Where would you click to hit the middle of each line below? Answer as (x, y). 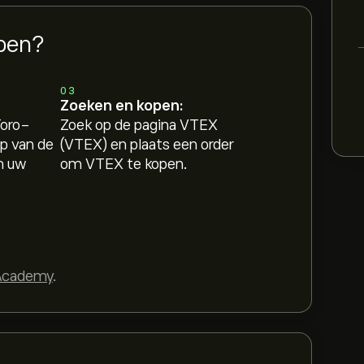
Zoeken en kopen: (122, 106)
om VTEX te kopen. (124, 164)
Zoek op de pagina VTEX (139, 125)
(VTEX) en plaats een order (147, 145)
